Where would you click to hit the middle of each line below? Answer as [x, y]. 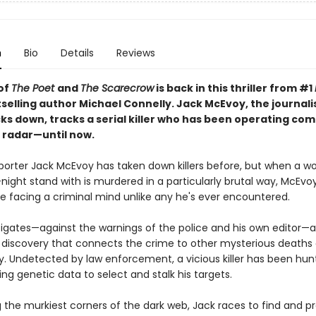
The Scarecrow [117, 88]
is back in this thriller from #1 [234, 88]
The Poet [34, 88]
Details [77, 53]
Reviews [135, 53]
